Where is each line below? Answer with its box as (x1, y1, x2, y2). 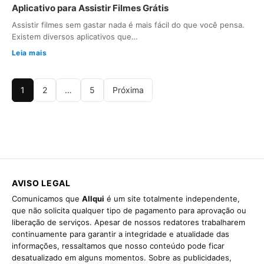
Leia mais (12, 48, 47, 57)
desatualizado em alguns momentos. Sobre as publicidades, (12, 252, 232, 262)
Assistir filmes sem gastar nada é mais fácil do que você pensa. (12, 19, 245, 29)
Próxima (113, 84, 144, 95)
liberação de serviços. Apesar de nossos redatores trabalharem (12, 217, 245, 227)
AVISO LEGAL (12, 177, 71, 188)
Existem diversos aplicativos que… (12, 31, 138, 41)
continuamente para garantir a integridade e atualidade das (12, 229, 229, 239)
